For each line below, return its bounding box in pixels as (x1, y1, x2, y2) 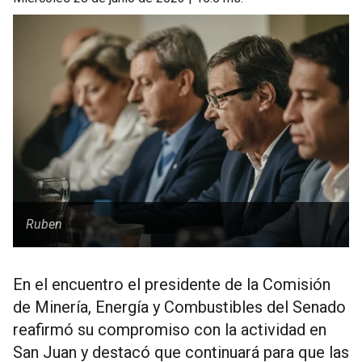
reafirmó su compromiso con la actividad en (13, 320, 326, 339)
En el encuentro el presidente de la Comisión (13, 275, 330, 294)
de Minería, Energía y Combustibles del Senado (13, 297, 346, 317)
